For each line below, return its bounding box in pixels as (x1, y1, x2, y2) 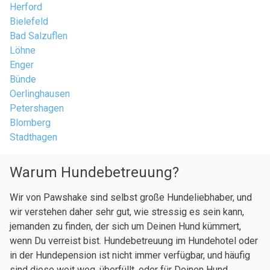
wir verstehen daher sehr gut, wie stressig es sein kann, (10, 206, 244, 218)
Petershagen (10, 102, 64, 114)
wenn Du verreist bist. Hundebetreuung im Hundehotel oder (10, 235, 258, 246)
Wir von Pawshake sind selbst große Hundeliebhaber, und (10, 192, 252, 203)
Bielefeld (10, 16, 48, 27)
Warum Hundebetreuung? (10, 164, 179, 181)
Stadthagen (10, 131, 57, 143)
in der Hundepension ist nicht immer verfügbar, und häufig (10, 250, 250, 261)
